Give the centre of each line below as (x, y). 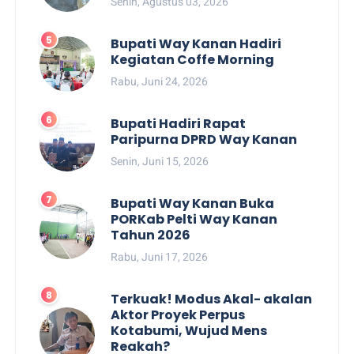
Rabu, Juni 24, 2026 (160, 81)
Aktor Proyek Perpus (178, 314)
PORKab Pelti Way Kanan (194, 219)
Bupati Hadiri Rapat (179, 123)
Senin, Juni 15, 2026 (160, 161)
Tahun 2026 (151, 235)
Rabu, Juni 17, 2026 (160, 256)
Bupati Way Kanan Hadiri (196, 43)
